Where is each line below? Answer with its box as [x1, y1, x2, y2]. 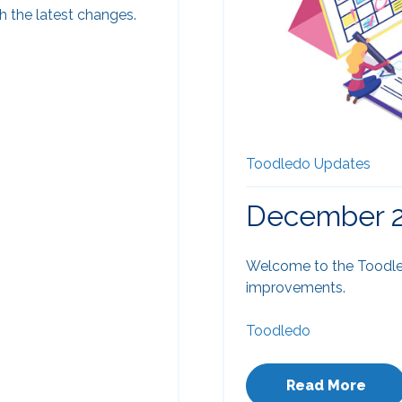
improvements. [246, 278, 345, 296]
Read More [286, 376, 366, 394]
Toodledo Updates [246, 154, 371, 172]
